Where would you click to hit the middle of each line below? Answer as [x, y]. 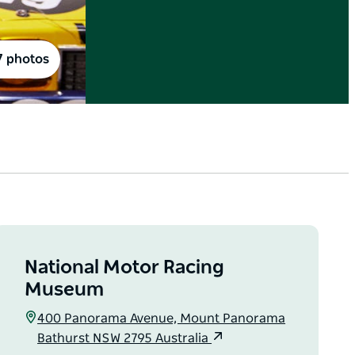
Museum [65, 290]
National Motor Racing [125, 268]
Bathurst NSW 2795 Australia [125, 339]
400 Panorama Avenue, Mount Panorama [162, 319]
